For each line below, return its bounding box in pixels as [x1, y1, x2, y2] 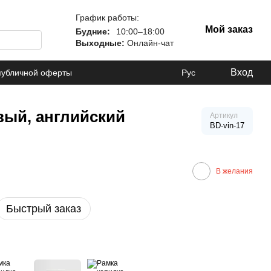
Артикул [210, 111, 238, 120]
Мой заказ [205, 24, 253, 34]
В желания [216, 166, 253, 175]
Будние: [76, 26, 110, 36]
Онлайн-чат [125, 38, 174, 48]
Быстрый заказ [6, 203, 81, 215]
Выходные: [76, 38, 125, 48]
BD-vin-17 [210, 121, 244, 130]
